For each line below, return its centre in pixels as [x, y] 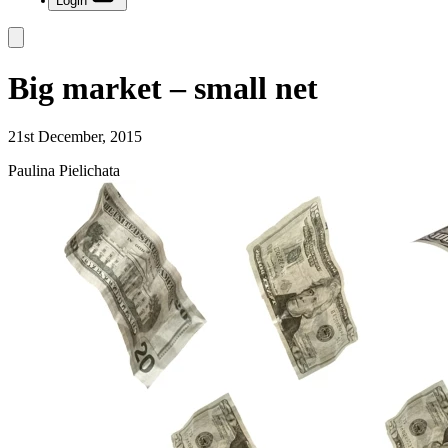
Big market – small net [163, 87]
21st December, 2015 [75, 136]
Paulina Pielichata [64, 170]
